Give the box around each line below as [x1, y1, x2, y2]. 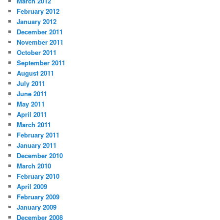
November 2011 [17, 37, 64, 47]
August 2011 [17, 68, 55, 78]
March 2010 [17, 161, 52, 171]
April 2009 [17, 182, 48, 192]
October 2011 [17, 48, 57, 57]
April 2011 [17, 110, 48, 119]
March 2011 [17, 120, 52, 130]
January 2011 [17, 140, 57, 150]
